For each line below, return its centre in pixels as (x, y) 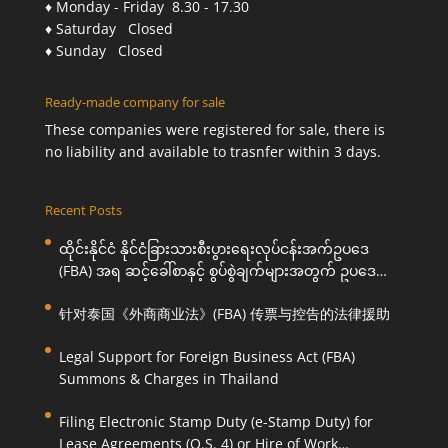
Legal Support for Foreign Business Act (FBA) (206, 357)
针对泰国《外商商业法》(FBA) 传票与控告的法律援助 (224, 314)
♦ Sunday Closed (103, 51)
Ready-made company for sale (134, 102)
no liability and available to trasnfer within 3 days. (212, 152)
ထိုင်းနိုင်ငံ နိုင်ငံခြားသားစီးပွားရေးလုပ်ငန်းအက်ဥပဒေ (213, 249)
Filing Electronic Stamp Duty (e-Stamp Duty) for (215, 422)
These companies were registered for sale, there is (214, 130)
